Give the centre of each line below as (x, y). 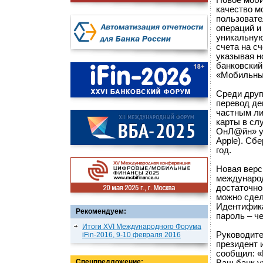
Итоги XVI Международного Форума (142, 227)
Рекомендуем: (101, 211)
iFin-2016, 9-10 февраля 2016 (131, 235)
